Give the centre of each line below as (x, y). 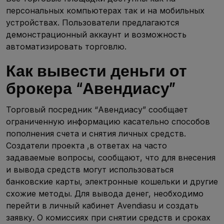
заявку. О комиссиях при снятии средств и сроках (108, 217)
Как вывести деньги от (96, 71)
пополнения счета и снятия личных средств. (96, 133)
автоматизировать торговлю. (66, 46)
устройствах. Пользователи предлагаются (92, 22)
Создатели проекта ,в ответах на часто (86, 145)
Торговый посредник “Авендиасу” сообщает (97, 109)
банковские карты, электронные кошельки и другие (112, 181)
